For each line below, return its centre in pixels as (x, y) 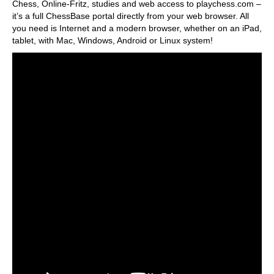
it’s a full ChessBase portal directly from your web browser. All (131, 16)
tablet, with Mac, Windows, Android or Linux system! (113, 40)
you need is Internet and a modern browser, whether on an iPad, (137, 28)
